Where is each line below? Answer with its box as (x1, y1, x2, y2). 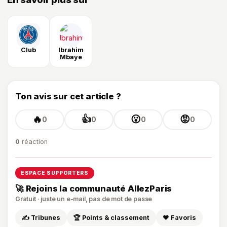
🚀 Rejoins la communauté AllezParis (15, 183, 172, 194)
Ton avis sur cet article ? (15, 91, 121, 101)
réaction (20, 137, 48, 145)
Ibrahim (58, 46, 84, 54)
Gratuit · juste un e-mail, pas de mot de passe (15, 195, 153, 203)
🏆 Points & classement (73, 213, 149, 221)
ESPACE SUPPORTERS (21, 169, 89, 176)
